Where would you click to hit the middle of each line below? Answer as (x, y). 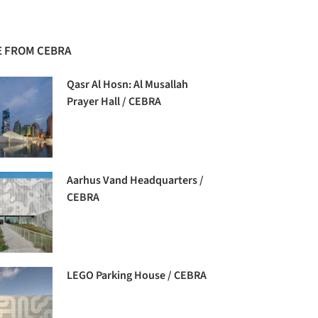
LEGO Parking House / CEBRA (137, 276)
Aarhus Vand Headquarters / (136, 181)
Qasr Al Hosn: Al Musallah (128, 85)
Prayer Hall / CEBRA (114, 102)
